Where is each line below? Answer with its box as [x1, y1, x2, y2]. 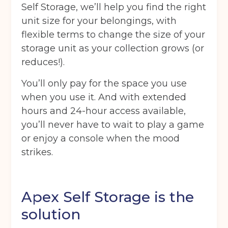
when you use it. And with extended [21, 92, 187, 103]
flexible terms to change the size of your [21, 29, 206, 41]
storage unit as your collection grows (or [21, 43, 205, 54]
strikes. [21, 147, 53, 158]
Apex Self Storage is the [21, 188, 194, 206]
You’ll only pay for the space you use [21, 78, 187, 90]
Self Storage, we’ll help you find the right [21, 2, 207, 13]
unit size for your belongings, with [21, 15, 177, 27]
